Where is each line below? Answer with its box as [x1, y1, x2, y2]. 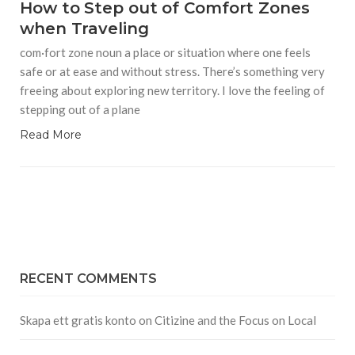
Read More [20, 128, 82, 142]
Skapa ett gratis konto [20, 313, 136, 327]
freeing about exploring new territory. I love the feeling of [20, 83, 325, 97]
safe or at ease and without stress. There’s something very [20, 64, 325, 78]
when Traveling [20, 19, 149, 38]
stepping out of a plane [20, 102, 140, 116]
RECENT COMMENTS [20, 271, 157, 286]
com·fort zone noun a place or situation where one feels [20, 45, 311, 59]
